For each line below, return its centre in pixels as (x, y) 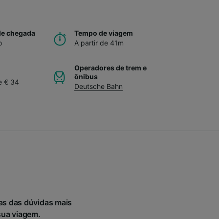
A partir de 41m (99, 43)
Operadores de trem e (110, 67)
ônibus (86, 76)
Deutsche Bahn (99, 86)
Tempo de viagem (104, 33)
